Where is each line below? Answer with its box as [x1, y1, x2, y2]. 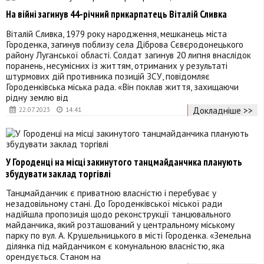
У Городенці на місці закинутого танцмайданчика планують [6, 155, 242, 169]
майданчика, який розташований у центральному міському [6, 219, 235, 231]
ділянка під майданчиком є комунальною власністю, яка [6, 240, 225, 252]
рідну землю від [6, 91, 68, 104]
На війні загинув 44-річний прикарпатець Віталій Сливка [6, 8, 227, 21]
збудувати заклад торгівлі [6, 167, 111, 180]
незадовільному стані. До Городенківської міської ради [6, 197, 222, 210]
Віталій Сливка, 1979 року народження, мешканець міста [6, 28, 227, 40]
